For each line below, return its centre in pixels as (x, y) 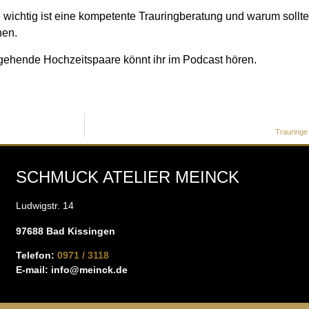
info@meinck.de (89, 270)
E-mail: (33, 270)
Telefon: (36, 256)
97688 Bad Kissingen (65, 231)
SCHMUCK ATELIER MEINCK (127, 177)
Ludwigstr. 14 (44, 205)
